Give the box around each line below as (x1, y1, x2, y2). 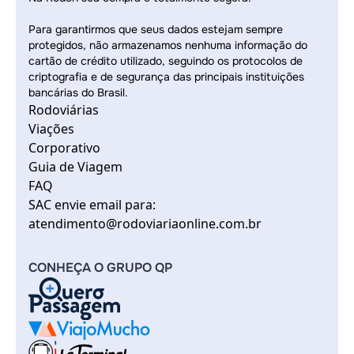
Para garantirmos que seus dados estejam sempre (28, 22, 283, 36)
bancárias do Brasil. (28, 85, 128, 100)
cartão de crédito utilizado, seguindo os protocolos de (28, 54, 303, 68)
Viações (28, 120, 74, 137)
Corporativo (28, 139, 100, 156)
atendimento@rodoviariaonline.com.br (28, 215, 262, 232)
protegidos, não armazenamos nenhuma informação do (28, 38, 307, 52)
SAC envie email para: (28, 196, 156, 213)
